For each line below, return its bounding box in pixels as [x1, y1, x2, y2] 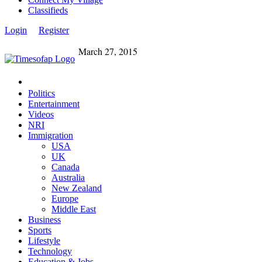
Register [39, 25, 69, 35]
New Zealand [51, 182, 102, 193]
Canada [51, 161, 80, 172]
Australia [51, 172, 85, 182]
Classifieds [28, 5, 68, 15]
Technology [28, 246, 72, 256]
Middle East [51, 204, 96, 214]
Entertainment [28, 98, 80, 109]
